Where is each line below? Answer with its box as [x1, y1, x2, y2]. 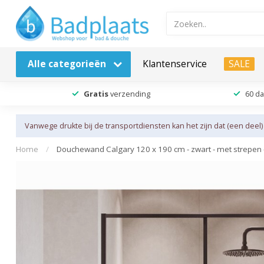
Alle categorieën [28, 58, 108, 70]
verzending [108, 88, 150, 99]
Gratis [83, 88, 108, 99]
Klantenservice [143, 58, 207, 70]
